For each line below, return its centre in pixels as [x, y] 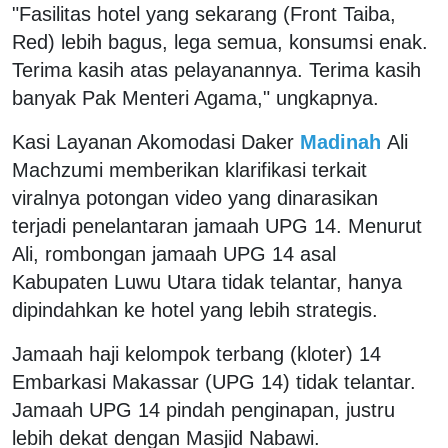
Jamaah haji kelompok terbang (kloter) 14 [196, 353]
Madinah [340, 141]
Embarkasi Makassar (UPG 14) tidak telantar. [214, 381]
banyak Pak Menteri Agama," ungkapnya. [198, 97]
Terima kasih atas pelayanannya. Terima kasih [216, 69]
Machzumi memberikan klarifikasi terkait [189, 169]
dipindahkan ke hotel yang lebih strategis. [195, 309]
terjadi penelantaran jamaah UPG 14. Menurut [217, 225]
